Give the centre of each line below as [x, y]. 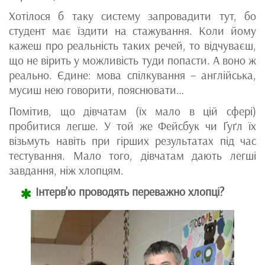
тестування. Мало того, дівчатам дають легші [132, 156]
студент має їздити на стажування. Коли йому [132, 31]
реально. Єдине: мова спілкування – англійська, [132, 75]
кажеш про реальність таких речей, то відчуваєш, [132, 46]
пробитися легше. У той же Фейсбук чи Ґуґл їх [132, 126]
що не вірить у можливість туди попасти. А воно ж [132, 61]
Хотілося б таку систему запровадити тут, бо [132, 16]
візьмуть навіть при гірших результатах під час [132, 141]
